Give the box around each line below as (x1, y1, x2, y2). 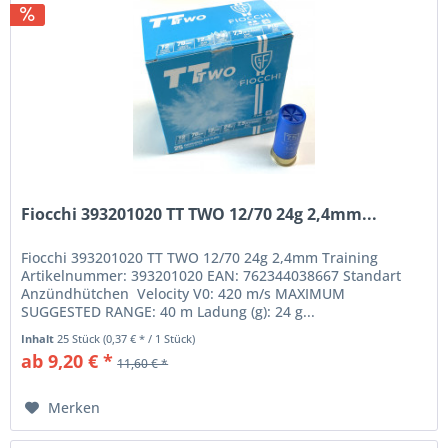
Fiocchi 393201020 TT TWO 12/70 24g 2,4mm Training (21, 248, 379, 268)
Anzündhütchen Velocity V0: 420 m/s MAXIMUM (21, 284, 346, 304)
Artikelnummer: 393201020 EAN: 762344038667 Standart (21, 266, 402, 286)
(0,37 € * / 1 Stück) (103, 331, 196, 347)
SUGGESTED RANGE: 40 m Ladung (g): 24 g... (21, 302, 316, 322)
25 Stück (57, 331, 104, 347)
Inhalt (21, 331, 58, 347)
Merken (48, 398, 101, 418)
